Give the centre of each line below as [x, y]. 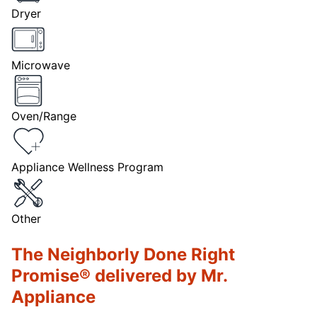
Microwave [41, 65]
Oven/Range [44, 116]
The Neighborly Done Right [123, 255]
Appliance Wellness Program [87, 167]
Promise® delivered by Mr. [119, 276]
